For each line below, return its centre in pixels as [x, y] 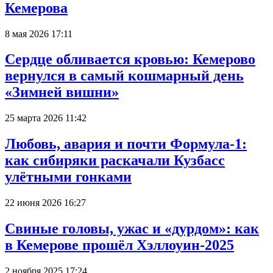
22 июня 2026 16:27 [45, 203]
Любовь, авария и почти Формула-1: [126, 144]
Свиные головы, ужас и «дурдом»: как [132, 229]
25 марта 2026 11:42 [46, 118]
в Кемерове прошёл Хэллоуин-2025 [119, 245]
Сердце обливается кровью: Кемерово [130, 59]
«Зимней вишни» [62, 92]
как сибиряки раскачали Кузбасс [115, 161]
